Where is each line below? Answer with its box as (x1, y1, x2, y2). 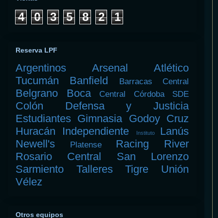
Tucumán (16, 74, 59, 87)
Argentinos (16, 62, 66, 74)
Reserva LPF (16, 46, 57, 54)
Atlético (154, 62, 189, 74)
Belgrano (16, 87, 58, 100)
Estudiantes (16, 112, 71, 125)
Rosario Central (16, 150, 102, 163)
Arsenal (92, 62, 128, 74)
